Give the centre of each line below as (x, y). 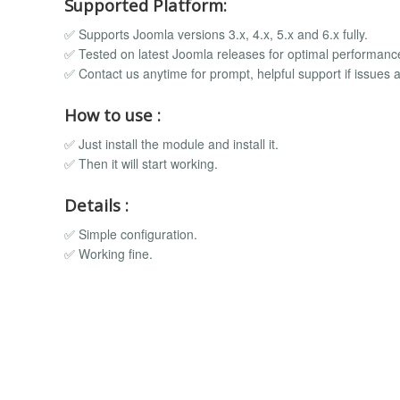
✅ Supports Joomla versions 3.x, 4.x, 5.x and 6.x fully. (216, 34)
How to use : (112, 114)
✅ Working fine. (108, 254)
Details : (96, 204)
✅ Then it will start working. (141, 164)
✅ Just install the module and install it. (171, 144)
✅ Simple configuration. (131, 234)
